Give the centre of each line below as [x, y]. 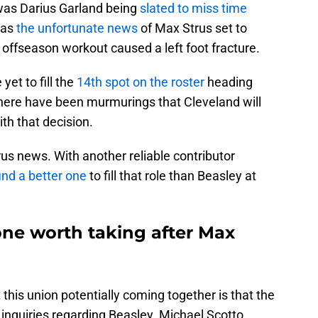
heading [229, 82]
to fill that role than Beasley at [171, 176]
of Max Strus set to [192, 28]
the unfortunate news [77, 28]
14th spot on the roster [141, 82]
